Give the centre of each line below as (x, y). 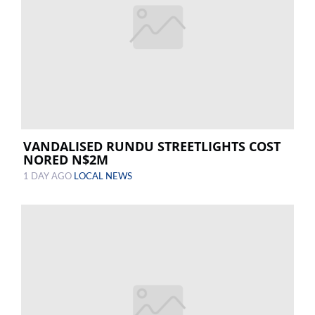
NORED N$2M (66, 160)
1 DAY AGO (49, 177)
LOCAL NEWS (103, 177)
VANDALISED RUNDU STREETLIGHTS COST (152, 147)
